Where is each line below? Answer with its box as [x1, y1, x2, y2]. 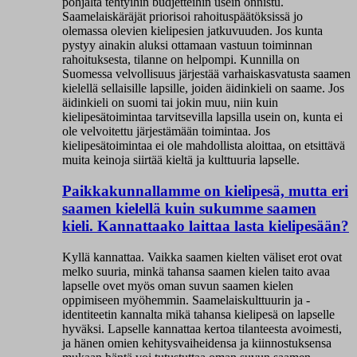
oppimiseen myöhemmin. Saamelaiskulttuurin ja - [62, 292, 310, 307]
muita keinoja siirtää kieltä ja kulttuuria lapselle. [62, 153, 300, 167]
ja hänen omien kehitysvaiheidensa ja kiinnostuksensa [62, 335, 331, 350]
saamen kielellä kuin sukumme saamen [62, 199, 316, 217]
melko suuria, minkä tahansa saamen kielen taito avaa [62, 264, 330, 278]
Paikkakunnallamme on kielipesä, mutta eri [62, 182, 348, 199]
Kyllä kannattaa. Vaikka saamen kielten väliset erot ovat [62, 249, 342, 264]
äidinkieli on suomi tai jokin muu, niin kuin [62, 96, 278, 110]
